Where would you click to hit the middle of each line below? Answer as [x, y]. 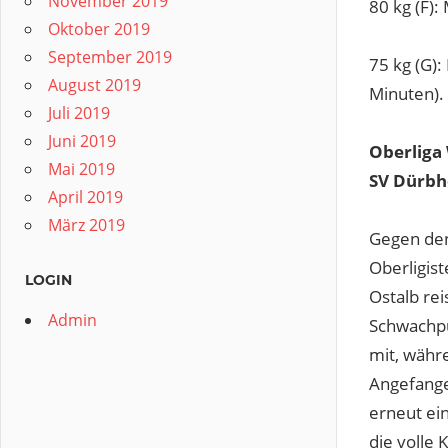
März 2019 [86, 225]
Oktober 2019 [99, 29]
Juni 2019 [82, 141]
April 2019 [85, 197]
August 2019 [94, 85]
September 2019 [110, 57]
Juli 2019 [79, 113]
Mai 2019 [81, 169]
